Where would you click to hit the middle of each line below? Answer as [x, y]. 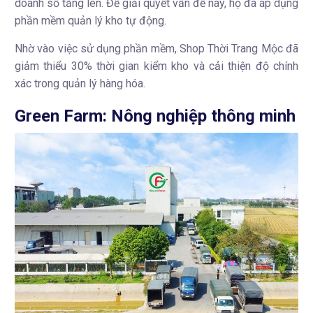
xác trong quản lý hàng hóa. [80, 84]
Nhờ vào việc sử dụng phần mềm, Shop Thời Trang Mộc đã [156, 49]
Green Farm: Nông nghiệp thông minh [155, 116]
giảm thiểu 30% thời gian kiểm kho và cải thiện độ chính [156, 66]
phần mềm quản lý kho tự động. [90, 21]
